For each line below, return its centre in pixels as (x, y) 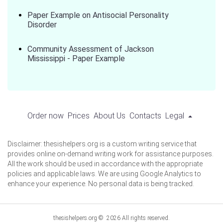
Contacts (145, 116)
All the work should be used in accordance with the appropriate (105, 164)
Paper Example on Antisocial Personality (98, 15)
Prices (78, 116)
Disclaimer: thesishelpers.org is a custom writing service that (102, 144)
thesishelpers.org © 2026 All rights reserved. (111, 218)
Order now (45, 116)
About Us (109, 116)
